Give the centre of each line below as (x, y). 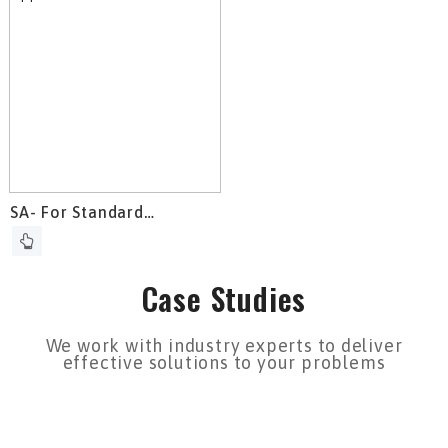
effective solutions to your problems (224, 362)
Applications (60, 229)
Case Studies (224, 298)
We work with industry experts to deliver (224, 345)
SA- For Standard (77, 211)
